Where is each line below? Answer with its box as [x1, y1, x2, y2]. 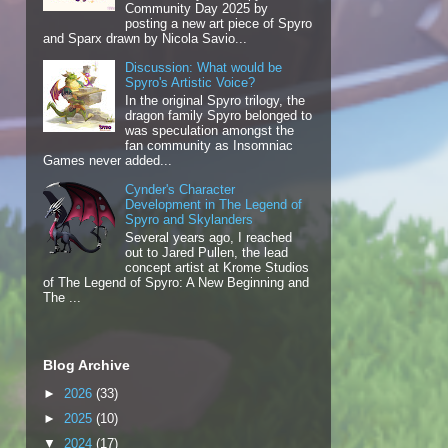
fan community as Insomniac [125, 138, 294, 154]
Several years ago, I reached [125, 229, 293, 245]
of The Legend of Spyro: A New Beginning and [43, 274, 309, 290]
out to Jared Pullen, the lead [125, 244, 289, 260]
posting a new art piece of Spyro [125, 16, 313, 32]
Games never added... [43, 153, 172, 169]
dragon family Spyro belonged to [125, 108, 313, 124]
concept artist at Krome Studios [125, 259, 310, 275]
